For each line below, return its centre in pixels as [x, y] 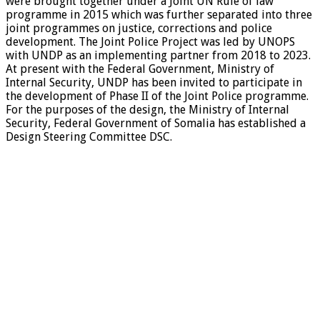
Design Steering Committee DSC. [89, 136]
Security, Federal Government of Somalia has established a [156, 123]
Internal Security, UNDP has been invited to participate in [154, 82]
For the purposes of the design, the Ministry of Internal [147, 109]
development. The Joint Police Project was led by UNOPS [150, 41]
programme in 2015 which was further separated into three [159, 14]
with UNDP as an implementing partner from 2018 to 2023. [158, 55]
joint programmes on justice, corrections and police [139, 28]
